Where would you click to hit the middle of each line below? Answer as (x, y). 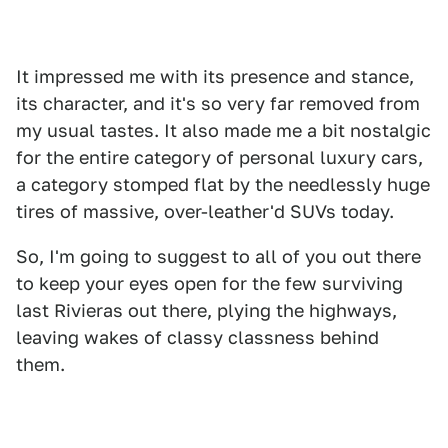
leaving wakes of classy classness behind (197, 337)
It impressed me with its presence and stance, (215, 76)
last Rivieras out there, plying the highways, (206, 310)
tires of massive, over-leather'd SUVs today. (205, 211)
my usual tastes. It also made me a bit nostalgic (223, 130)
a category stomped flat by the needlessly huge (223, 184)
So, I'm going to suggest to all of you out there (218, 256)
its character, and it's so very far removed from (218, 103)
